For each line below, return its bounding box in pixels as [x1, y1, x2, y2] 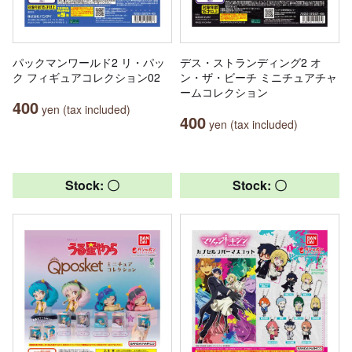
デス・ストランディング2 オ [180, 53, 321, 70]
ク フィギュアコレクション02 [13, 68, 160, 85]
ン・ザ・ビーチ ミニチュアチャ [180, 68, 337, 85]
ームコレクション [180, 83, 268, 100]
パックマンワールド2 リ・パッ [13, 53, 165, 70]
